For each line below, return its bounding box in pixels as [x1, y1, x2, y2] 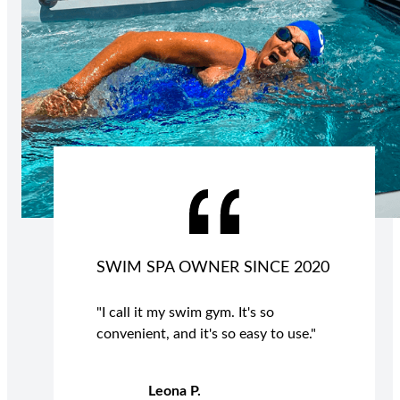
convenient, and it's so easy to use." [96, 327, 320, 342]
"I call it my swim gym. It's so [96, 305, 274, 321]
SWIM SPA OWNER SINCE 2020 [96, 260, 329, 277]
